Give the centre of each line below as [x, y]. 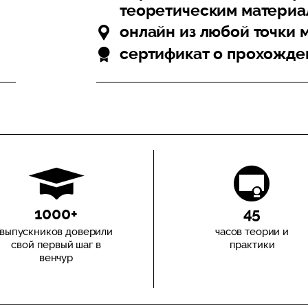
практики [252, 245]
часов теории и [252, 232]
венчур [56, 258]
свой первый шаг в [56, 245]
